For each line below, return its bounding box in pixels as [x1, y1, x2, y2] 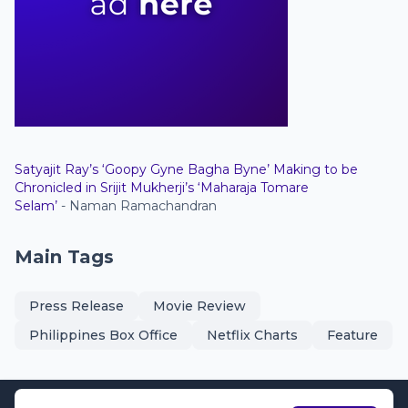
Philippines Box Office [29, 327, 178, 343]
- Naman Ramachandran [57, 198, 217, 214]
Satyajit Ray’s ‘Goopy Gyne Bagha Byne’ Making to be [15, 161, 358, 178]
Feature [327, 327, 378, 343]
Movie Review [153, 298, 246, 314]
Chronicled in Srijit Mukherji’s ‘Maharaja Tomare [15, 179, 309, 196]
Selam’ [15, 198, 57, 214]
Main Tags [15, 246, 114, 268]
